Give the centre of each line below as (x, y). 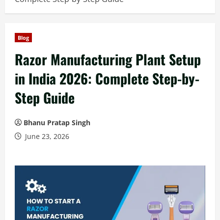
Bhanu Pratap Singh (57, 123)
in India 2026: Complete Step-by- (107, 78)
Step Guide (45, 97)
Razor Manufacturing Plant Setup (108, 59)
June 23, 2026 (46, 136)
